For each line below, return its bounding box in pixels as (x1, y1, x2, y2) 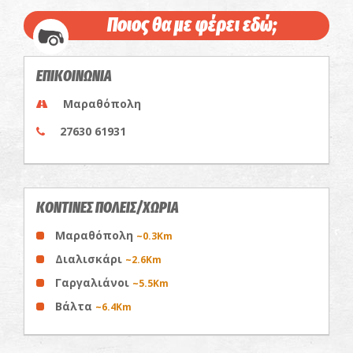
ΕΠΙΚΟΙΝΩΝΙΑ (36, 67, 112, 86)
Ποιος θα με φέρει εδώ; (107, 13, 277, 38)
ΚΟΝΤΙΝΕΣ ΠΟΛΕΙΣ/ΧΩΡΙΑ (36, 199, 179, 217)
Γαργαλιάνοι (55, 275, 132, 291)
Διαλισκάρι (55, 251, 125, 267)
